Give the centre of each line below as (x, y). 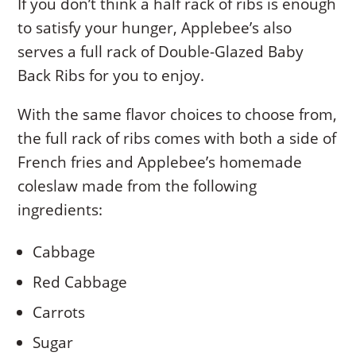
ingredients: (60, 210)
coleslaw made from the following (137, 186)
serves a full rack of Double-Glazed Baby (161, 52)
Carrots (59, 313)
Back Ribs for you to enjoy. (111, 76)
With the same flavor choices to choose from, (178, 115)
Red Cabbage (80, 282)
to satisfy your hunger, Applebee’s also (155, 28)
